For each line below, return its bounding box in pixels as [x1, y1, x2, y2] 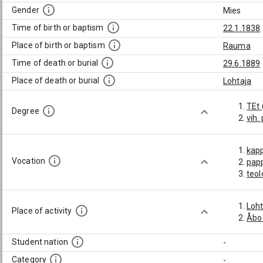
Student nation [12, 237, 69, 247]
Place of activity [12, 206, 72, 216]
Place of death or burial [12, 76, 100, 86]
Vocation [12, 156, 46, 166]
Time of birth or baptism [12, 23, 104, 33]
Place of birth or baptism [12, 41, 105, 50]
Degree [12, 106, 39, 116]
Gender [12, 5, 39, 15]
